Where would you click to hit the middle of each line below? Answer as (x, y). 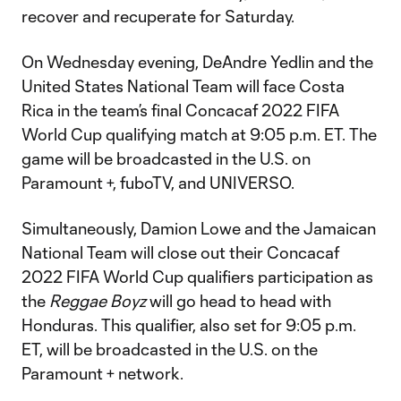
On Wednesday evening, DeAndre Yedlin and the (197, 62)
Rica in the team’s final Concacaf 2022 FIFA (180, 110)
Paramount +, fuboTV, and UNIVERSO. (158, 183)
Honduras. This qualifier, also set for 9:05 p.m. (189, 325)
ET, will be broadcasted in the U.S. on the (170, 349)
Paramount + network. (102, 373)
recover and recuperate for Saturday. (158, 16)
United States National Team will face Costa (183, 86)
